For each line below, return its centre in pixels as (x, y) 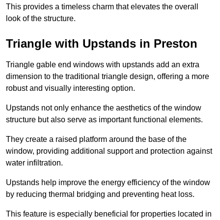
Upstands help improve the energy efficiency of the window (108, 183)
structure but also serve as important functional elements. (104, 120)
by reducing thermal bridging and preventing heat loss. (100, 194)
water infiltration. (34, 163)
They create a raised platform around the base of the (96, 139)
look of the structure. (41, 19)
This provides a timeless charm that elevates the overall (102, 7)
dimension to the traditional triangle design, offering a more (108, 77)
